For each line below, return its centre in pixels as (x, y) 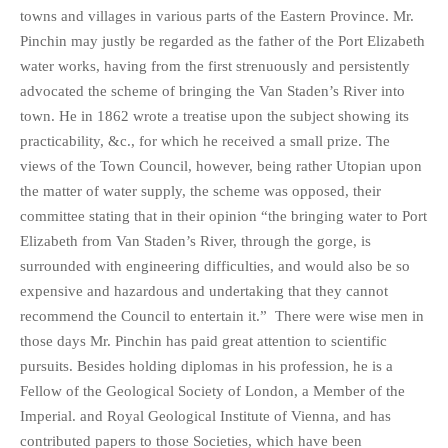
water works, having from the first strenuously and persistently (215, 66)
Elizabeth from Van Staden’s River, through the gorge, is (195, 241)
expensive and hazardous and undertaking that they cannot (204, 291)
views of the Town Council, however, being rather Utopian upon (221, 166)
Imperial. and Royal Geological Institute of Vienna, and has (205, 416)
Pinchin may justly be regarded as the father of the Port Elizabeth (222, 41)
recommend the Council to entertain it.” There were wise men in (222, 316)
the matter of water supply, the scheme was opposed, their (200, 191)
